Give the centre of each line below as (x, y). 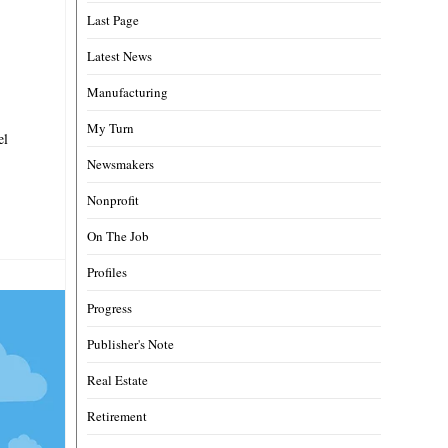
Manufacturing (128, 91)
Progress (110, 307)
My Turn (111, 127)
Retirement (117, 415)
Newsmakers (121, 163)
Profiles (107, 271)
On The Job (118, 235)
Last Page (113, 19)
